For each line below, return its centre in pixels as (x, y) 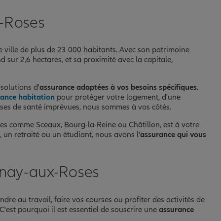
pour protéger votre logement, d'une (118, 97)
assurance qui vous (173, 135)
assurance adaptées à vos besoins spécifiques (118, 88)
